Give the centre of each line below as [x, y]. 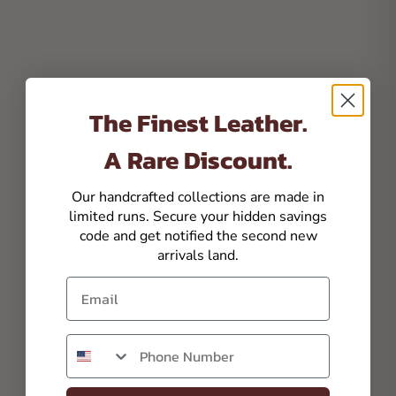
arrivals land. [198, 255]
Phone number [114, 343]
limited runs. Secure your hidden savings [198, 216]
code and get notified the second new [198, 236]
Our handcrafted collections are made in [198, 197]
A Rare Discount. [198, 160]
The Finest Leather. [198, 122]
